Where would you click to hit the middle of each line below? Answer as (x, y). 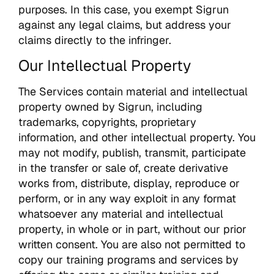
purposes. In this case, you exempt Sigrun (124, 10)
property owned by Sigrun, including (110, 106)
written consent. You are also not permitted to (132, 244)
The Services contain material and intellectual (133, 91)
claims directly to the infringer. (95, 40)
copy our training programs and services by (128, 259)
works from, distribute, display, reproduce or (129, 183)
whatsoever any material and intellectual (121, 213)
